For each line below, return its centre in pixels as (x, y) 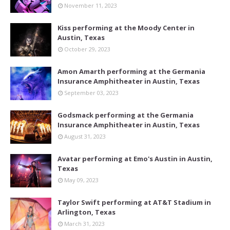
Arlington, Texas (87, 212)
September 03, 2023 (91, 93)
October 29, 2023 (87, 49)
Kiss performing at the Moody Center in (126, 28)
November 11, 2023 (91, 6)
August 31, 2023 (85, 137)
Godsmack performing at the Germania (126, 115)
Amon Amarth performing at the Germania (131, 72)
